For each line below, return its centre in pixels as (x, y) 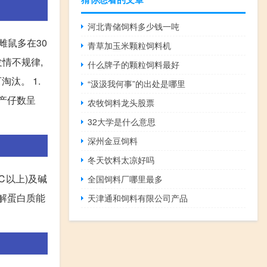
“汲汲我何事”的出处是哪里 (137, 84)
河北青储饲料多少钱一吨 (134, 27)
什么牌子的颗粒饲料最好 (134, 65)
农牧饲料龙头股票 (121, 103)
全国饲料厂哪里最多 (125, 179)
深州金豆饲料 (113, 141)
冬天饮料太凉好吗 (121, 160)
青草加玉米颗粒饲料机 (130, 46)
